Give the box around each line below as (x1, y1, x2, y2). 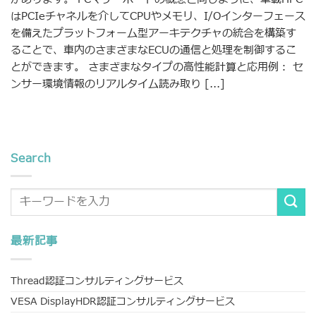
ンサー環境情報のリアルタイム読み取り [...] (11, 76, 225, 93)
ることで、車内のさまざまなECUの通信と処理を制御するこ (11, 42, 296, 59)
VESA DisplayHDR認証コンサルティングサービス (11, 293, 235, 309)
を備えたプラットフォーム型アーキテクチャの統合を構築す (11, 25, 296, 42)
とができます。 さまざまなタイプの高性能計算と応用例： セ (11, 59, 303, 76)
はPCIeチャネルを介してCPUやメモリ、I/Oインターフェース (11, 8, 305, 25)
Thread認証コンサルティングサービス (11, 273, 183, 288)
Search (11, 150, 51, 167)
